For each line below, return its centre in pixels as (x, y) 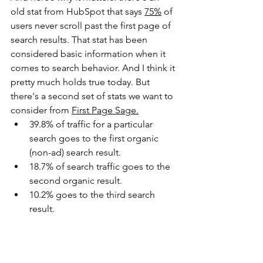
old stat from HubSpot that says (77, 11)
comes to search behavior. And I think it (94, 68)
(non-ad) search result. (75, 152)
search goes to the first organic (95, 138)
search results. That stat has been (80, 40)
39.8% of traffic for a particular (92, 124)
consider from (41, 110)
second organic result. (76, 181)
